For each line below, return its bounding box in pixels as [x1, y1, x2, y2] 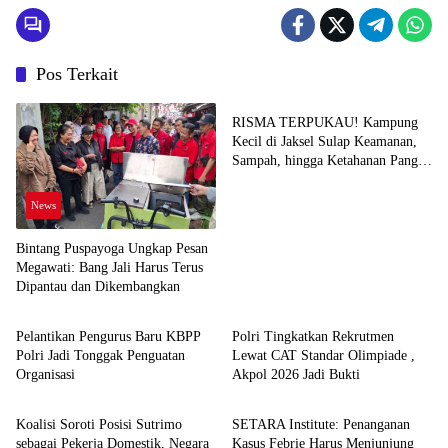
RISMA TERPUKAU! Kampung [232, 115, 418, 131]
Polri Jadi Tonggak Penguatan [16, 347, 185, 363]
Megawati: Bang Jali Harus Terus [16, 259, 203, 275]
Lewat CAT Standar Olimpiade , [232, 347, 415, 363]
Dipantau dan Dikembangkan [16, 278, 180, 294]
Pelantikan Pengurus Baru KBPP [16, 328, 201, 344]
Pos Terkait [36, 64, 118, 85]
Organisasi [16, 366, 75, 382]
